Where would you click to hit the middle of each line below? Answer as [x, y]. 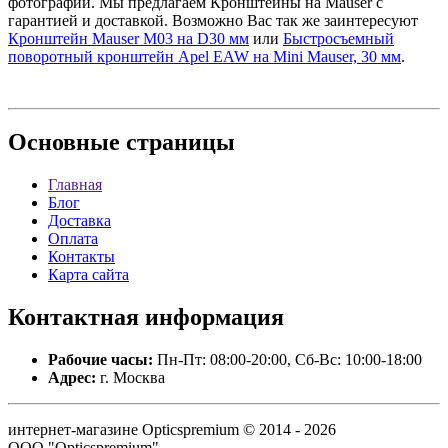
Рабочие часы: [100, 360]
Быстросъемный [338, 38]
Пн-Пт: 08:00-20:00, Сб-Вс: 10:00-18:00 [287, 360]
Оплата [73, 239]
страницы [177, 142]
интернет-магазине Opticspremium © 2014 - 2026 [172, 430]
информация [211, 317]
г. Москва [130, 378]
